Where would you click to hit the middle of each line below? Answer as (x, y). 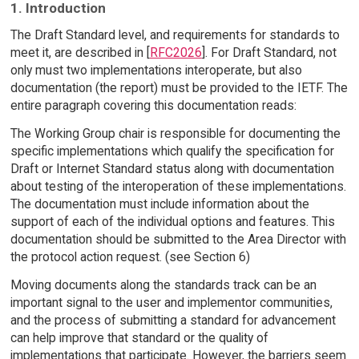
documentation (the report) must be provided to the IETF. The (179, 88)
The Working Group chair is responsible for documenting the (175, 134)
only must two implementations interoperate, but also (156, 71)
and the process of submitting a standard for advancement (173, 321)
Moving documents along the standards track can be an (163, 285)
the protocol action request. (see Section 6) (130, 257)
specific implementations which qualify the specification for (172, 151)
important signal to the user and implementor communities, (171, 303)
